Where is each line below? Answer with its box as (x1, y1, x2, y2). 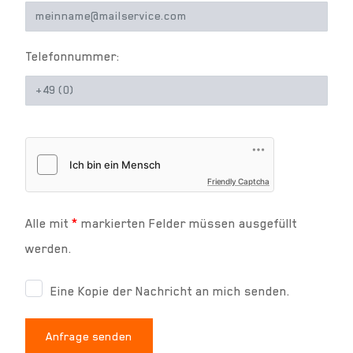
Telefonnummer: (25, 49, 120, 64)
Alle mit (25, 216, 72, 231)
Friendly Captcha (207, 176, 269, 186)
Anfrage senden (46, 329, 132, 343)
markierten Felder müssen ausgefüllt (78, 216, 297, 231)
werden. (25, 241, 72, 256)
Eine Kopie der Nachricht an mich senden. (50, 284, 290, 299)
